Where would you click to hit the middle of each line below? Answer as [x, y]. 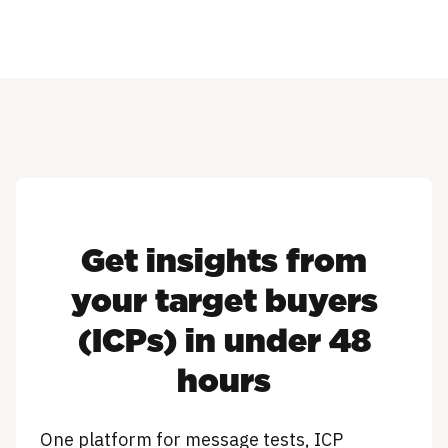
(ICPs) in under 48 [224, 342]
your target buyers [224, 302]
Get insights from [224, 262]
